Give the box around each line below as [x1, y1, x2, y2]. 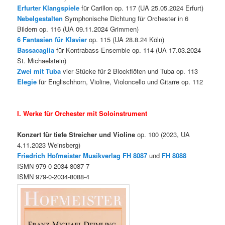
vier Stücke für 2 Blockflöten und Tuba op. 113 [61, 66, 198, 76]
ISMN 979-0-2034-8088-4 [17, 172, 90, 182]
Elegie [17, 76, 37, 86]
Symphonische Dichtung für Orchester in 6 [63, 13, 189, 23]
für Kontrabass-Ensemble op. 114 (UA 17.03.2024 [54, 45, 201, 55]
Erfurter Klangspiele [17, 3, 80, 13]
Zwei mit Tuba [17, 66, 61, 76]
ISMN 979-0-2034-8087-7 [17, 161, 90, 171]
